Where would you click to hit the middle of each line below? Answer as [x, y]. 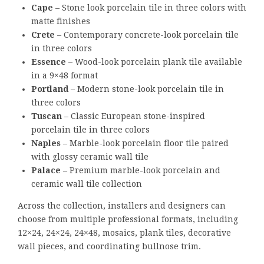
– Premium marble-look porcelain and [141, 171]
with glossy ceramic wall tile [90, 157]
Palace [46, 171]
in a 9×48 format [65, 76]
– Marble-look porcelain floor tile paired [145, 143]
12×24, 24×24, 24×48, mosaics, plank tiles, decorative [124, 233]
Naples [46, 143]
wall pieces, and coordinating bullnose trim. [109, 247]
